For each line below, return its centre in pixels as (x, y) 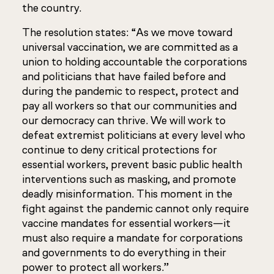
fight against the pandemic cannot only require (135, 209)
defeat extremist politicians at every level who (134, 135)
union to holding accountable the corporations (135, 62)
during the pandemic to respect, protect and (130, 91)
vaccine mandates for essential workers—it (126, 223)
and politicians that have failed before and (124, 76)
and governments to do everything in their (124, 253)
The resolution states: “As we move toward (127, 32)
